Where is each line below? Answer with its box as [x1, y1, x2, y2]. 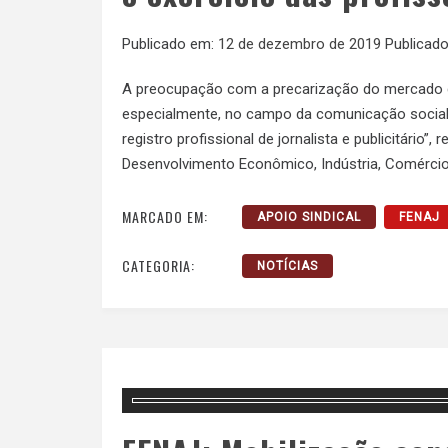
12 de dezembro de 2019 [218, 35, 381, 54]
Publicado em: [122, 35, 218, 54]
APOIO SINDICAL [257, 209, 361, 224]
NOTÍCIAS [257, 258, 318, 273]
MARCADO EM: [122, 205, 208, 227]
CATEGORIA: [122, 254, 195, 276]
